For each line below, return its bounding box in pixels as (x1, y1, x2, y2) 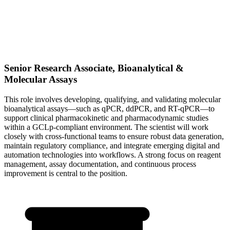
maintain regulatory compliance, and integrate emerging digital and (4, 141, 220, 150)
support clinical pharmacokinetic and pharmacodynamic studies (4, 113, 208, 123)
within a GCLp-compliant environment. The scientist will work (4, 123, 208, 132)
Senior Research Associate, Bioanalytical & (4, 63, 184, 74)
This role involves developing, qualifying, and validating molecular (4, 95, 221, 104)
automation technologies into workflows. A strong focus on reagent (4, 150, 221, 160)
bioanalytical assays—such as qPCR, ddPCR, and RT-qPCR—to (4, 104, 215, 113)
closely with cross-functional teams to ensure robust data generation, (4, 132, 224, 141)
